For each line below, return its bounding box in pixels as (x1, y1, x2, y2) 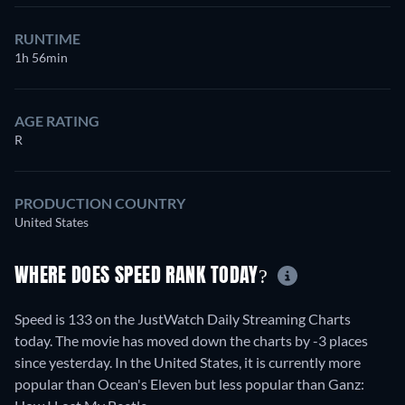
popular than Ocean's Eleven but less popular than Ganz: (14, 374, 364, 392)
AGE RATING (14, 112, 99, 129)
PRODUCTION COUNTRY (14, 194, 185, 212)
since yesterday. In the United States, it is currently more (14, 353, 361, 371)
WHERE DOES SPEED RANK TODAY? (14, 267, 273, 287)
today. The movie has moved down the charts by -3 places (14, 331, 368, 349)
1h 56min (14, 50, 68, 65)
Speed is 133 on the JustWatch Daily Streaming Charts (14, 309, 351, 327)
